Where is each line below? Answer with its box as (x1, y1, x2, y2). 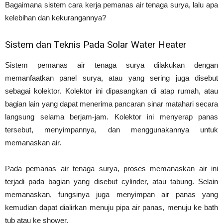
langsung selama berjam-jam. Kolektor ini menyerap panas (5, 112, 218, 121)
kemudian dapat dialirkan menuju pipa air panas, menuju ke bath (5, 203, 218, 212)
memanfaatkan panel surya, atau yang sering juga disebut (5, 73, 218, 82)
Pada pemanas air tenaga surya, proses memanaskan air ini (5, 164, 218, 173)
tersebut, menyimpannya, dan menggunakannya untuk (5, 125, 218, 134)
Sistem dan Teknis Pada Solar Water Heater (5, 38, 187, 50)
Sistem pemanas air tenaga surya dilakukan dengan (5, 60, 218, 69)
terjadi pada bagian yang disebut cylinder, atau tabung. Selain (5, 177, 218, 186)
